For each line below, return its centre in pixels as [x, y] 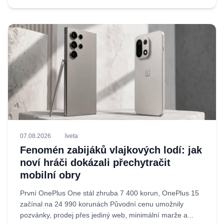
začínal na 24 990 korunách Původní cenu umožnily [102, 204]
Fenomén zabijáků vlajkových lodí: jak [111, 150]
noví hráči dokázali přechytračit [95, 162]
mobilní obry [50, 175]
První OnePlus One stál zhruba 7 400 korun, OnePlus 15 [109, 193]
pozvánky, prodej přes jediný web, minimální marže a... [107, 215]
